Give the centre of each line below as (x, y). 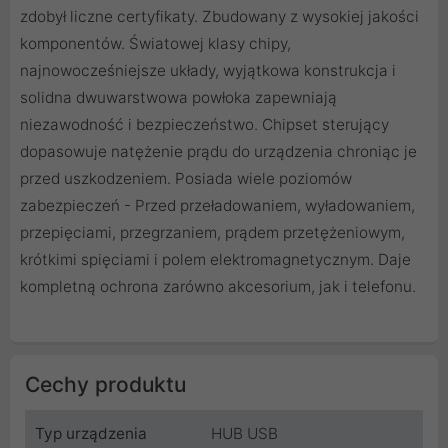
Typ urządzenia (91, 433)
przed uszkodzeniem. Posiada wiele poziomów (186, 178)
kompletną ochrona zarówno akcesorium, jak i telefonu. (218, 286)
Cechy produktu (105, 384)
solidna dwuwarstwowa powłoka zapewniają (178, 97)
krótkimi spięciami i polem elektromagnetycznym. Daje (215, 259)
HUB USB (244, 433)
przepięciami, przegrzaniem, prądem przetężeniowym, (212, 232)
